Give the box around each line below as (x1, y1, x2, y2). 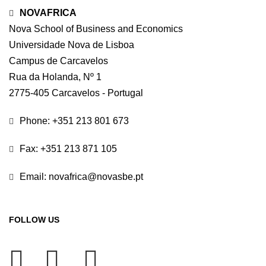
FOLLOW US (8, 215, 59, 224)
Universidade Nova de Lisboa (8, 40, 134, 50)
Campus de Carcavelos (8, 56, 108, 66)
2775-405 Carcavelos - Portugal (8, 88, 143, 98)
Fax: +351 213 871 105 (19, 144, 117, 154)
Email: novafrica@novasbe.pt (19, 172, 143, 182)
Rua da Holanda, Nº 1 (8, 72, 102, 82)
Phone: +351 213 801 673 (19, 116, 129, 126)
